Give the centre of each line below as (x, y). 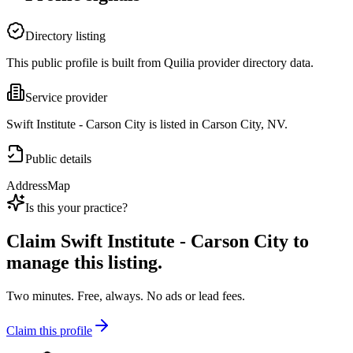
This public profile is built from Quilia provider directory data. (160, 63)
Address (27, 186)
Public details (58, 159)
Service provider (66, 98)
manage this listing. (84, 263)
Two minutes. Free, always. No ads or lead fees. (126, 296)
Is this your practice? (76, 208)
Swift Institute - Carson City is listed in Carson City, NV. (147, 124)
